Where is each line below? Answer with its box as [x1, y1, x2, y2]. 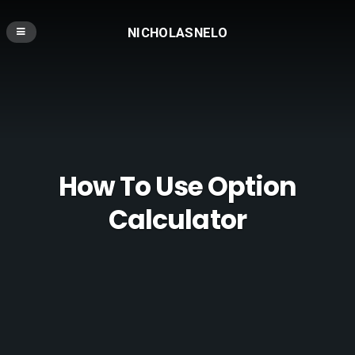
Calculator [109, 201, 246, 239]
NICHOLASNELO [127, 24, 228, 40]
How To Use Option [58, 168, 297, 206]
